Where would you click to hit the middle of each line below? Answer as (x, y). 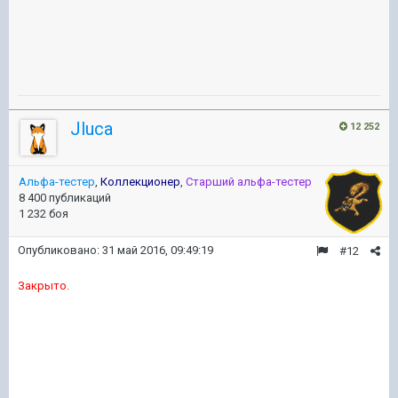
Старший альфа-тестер (249, 182)
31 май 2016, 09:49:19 (158, 250)
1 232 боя (44, 214)
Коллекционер (140, 182)
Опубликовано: (60, 250)
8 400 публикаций (65, 198)
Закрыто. (44, 286)
